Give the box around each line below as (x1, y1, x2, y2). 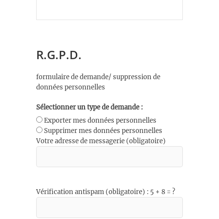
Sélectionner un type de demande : (36, 103, 143, 111)
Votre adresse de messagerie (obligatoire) (36, 137, 166, 146)
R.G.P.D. (36, 46, 82, 63)
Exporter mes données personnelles (44, 116, 156, 125)
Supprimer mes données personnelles (44, 127, 162, 135)
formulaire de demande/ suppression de (36, 72, 160, 81)
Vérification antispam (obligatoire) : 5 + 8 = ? (36, 188, 175, 197)
